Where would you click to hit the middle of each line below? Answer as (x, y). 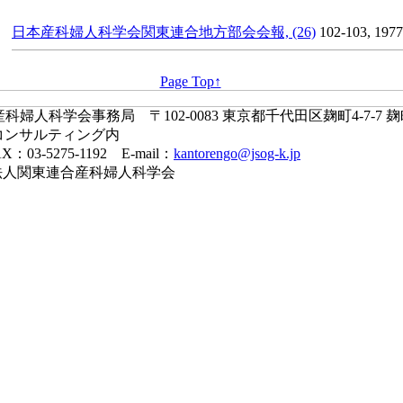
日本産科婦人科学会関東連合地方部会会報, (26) (164, 32)
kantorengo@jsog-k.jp (237, 153)
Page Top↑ (190, 81)
